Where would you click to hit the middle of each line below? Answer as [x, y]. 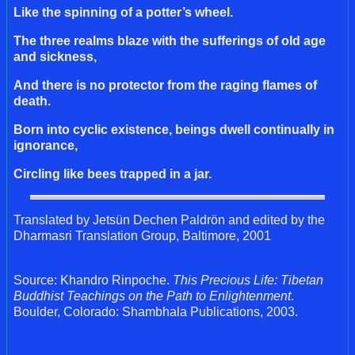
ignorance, [46, 146]
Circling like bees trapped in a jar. [113, 174]
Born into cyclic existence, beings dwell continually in [174, 130]
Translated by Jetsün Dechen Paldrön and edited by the [169, 220]
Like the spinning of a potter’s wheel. [123, 13]
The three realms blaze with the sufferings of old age [170, 41]
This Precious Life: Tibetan [248, 281]
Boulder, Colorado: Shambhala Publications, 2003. [156, 312]
